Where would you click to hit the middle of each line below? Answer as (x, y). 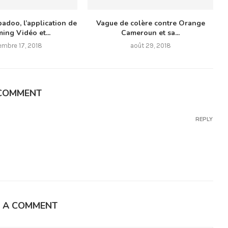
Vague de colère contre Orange (150, 23)
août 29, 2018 (150, 45)
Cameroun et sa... (151, 33)
